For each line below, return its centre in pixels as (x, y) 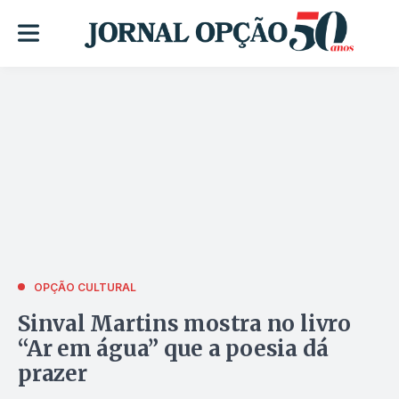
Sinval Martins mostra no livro (184, 323)
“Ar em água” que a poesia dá (173, 348)
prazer (53, 373)
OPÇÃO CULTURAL (85, 287)
